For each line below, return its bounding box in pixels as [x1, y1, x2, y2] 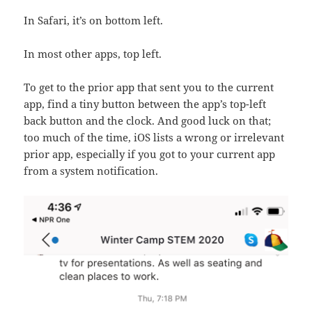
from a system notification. [24, 163, 159, 178]
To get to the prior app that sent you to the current [24, 79, 274, 94]
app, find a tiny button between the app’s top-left [24, 96, 267, 111]
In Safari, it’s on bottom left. [24, 13, 164, 27]
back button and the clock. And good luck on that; [24, 113, 272, 127]
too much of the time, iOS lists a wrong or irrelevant [24, 130, 285, 144]
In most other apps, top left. [24, 46, 162, 61]
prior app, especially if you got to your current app [24, 146, 276, 161]
